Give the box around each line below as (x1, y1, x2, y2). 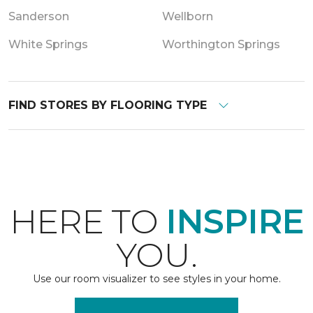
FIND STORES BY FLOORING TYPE (8, 98, 207, 112)
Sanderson (8, 9, 69, 23)
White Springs (8, 37, 88, 51)
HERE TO (9, 201, 166, 242)
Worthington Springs (162, 37, 280, 51)
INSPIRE (166, 201, 304, 242)
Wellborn (162, 9, 213, 23)
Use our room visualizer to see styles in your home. (32, 272, 281, 285)
